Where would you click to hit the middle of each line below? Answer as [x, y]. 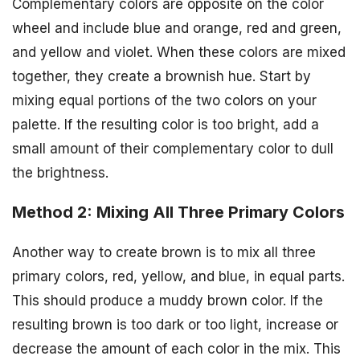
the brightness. [60, 172]
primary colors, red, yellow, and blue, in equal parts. [178, 276]
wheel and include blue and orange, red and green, [177, 28]
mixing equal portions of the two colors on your [164, 100]
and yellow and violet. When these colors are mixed [179, 52]
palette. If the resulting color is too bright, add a [166, 124]
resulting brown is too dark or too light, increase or [175, 324]
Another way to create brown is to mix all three [164, 252]
